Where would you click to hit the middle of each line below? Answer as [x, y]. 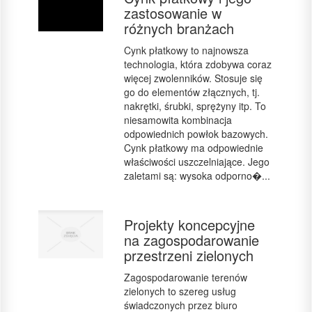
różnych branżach [179, 28]
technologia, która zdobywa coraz [197, 64]
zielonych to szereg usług [180, 291]
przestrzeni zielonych [188, 255]
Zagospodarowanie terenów [185, 277]
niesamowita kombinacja [178, 120]
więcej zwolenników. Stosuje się [193, 78]
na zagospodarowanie [191, 240]
